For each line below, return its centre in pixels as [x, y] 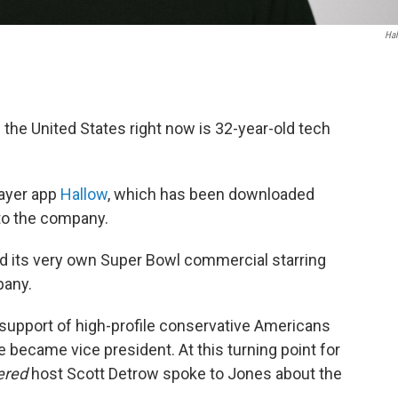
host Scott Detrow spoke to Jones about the [185, 374]
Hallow [84, 194]
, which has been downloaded [211, 194]
